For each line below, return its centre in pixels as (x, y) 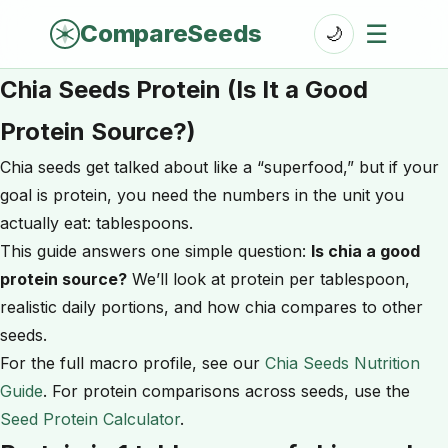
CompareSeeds (171, 33)
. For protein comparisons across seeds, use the (226, 391)
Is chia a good (365, 251)
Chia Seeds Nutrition (342, 363)
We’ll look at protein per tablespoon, (268, 279)
